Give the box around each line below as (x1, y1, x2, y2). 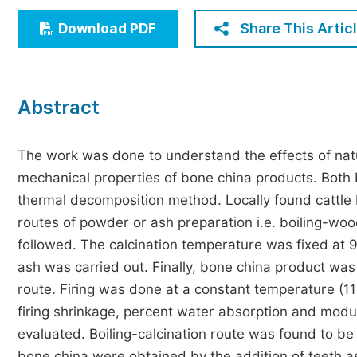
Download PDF (58, 21, 156, 37)
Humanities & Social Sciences (41, 37, 222, 53)
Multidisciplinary (41, 67, 143, 82)
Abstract (18, 96, 100, 119)
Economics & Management (41, 8, 206, 23)
